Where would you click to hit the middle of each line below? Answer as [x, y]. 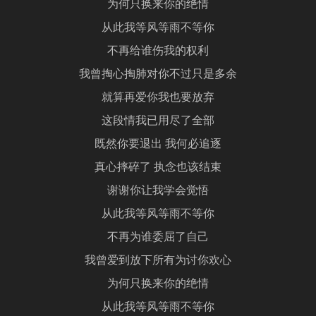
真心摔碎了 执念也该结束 [158, 168]
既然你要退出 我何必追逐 [158, 145]
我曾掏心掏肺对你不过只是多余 [158, 75]
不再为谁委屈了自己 [158, 238]
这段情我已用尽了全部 [158, 122]
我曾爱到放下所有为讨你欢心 [158, 261]
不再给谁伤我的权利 [158, 52]
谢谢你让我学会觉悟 [158, 192]
